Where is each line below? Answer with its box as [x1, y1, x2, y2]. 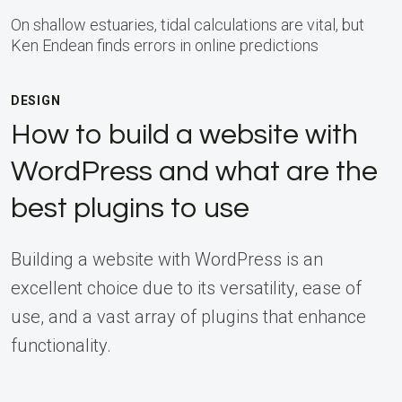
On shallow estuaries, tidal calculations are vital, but [11, 15, 364, 34]
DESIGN [11, 93, 61, 108]
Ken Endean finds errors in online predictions [11, 36, 319, 55]
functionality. [11, 335, 111, 356]
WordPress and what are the [11, 157, 378, 187]
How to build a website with [11, 120, 358, 150]
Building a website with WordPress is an [11, 249, 323, 270]
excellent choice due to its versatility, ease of [11, 277, 362, 299]
